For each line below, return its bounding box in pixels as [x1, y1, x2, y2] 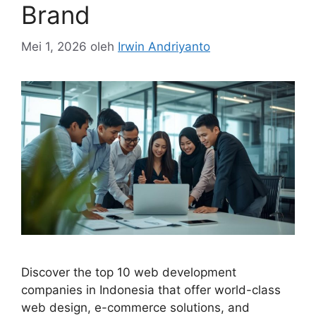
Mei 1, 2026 [21, 39, 87, 54]
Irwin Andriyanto [118, 39, 210, 54]
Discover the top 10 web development [21, 265, 236, 279]
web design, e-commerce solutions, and [21, 300, 250, 315]
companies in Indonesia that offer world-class [21, 282, 281, 297]
